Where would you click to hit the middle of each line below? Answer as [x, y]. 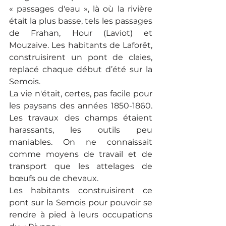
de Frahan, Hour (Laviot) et [81, 33]
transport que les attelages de [81, 166]
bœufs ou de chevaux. [54, 179]
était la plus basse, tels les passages [81, 21]
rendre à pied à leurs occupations [81, 215]
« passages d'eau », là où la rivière [81, 9]
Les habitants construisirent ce [81, 191]
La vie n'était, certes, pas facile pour [81, 94]
